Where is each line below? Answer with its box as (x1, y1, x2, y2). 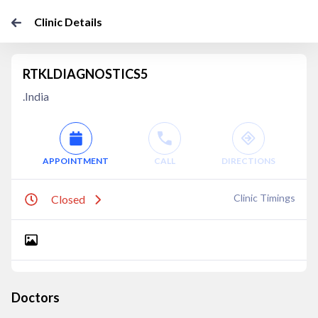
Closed (51, 192, 85, 206)
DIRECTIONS (221, 155, 275, 166)
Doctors (11, 290, 60, 305)
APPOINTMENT (43, 155, 109, 166)
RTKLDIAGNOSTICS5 (23, 66, 148, 82)
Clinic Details (34, 15, 102, 28)
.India (23, 89, 49, 103)
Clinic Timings (234, 192, 295, 204)
